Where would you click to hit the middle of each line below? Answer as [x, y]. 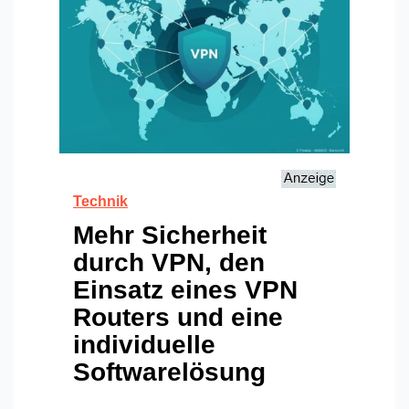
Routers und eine [178, 317]
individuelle [144, 344]
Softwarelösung [169, 372]
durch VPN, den [169, 262]
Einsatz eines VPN [185, 289]
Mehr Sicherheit [170, 235]
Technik [100, 201]
